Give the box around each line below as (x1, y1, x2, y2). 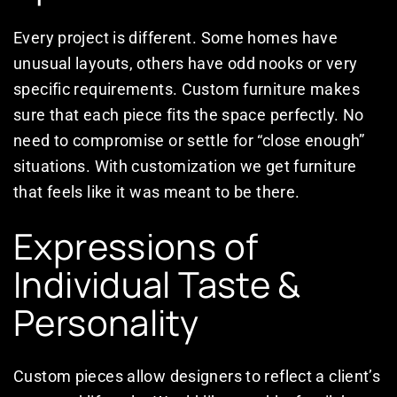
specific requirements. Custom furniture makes (13, 80, 360, 99)
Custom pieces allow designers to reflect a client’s (13, 367, 381, 386)
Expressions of (13, 222, 259, 271)
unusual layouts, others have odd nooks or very (13, 54, 358, 74)
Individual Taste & (13, 260, 301, 309)
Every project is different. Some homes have (13, 28, 339, 48)
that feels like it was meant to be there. (13, 183, 300, 202)
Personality (13, 298, 199, 347)
